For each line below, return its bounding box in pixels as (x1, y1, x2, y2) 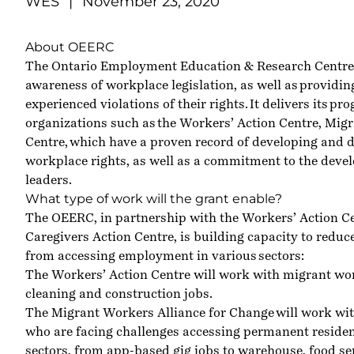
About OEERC (25, 40, 115, 55)
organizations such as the (25, 115, 179, 130)
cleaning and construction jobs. (25, 286, 213, 301)
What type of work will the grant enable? (25, 191, 282, 206)
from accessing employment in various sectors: (25, 248, 304, 263)
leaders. (25, 172, 72, 187)
